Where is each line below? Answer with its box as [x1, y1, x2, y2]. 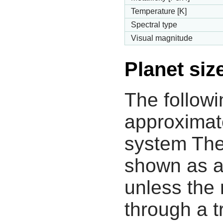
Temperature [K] [131, 7, 187, 16]
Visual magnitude [131, 34, 193, 43]
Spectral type [131, 20, 177, 29]
